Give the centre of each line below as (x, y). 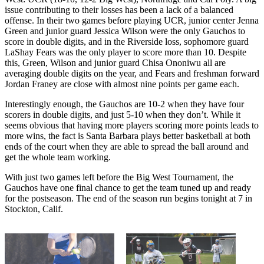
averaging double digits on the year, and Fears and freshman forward (132, 73)
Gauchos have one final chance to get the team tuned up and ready (128, 187)
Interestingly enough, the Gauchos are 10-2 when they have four (124, 104)
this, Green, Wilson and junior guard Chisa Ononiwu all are (115, 62)
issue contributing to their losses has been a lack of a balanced (119, 9)
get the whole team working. (58, 157)
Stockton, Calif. (34, 209)
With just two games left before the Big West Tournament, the (119, 177)
